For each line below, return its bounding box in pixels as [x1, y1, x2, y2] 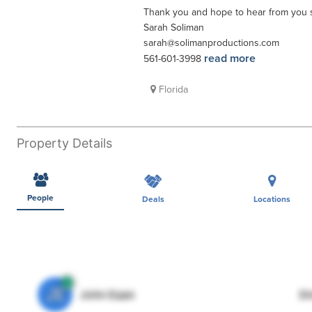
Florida [156, 84, 188, 95]
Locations [253, 194, 290, 204]
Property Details [17, 135, 112, 150]
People [27, 192, 54, 203]
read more [204, 52, 256, 65]
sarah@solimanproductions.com [143, 37, 279, 49]
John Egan [79, 287, 135, 302]
